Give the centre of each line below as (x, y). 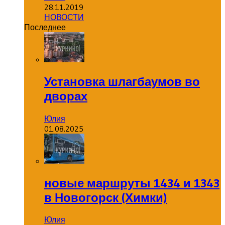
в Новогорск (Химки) (105, 197)
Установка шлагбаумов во (122, 81)
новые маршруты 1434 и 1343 (132, 183)
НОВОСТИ (64, 17)
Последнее (45, 27)
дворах (66, 96)
